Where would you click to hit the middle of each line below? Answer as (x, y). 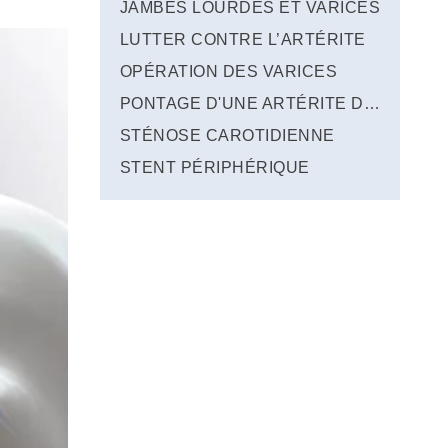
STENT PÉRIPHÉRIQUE (215, 167)
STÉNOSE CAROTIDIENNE (227, 135)
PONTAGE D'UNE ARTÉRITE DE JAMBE (371, 103)
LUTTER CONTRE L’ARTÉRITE (243, 39)
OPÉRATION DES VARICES (229, 71)
